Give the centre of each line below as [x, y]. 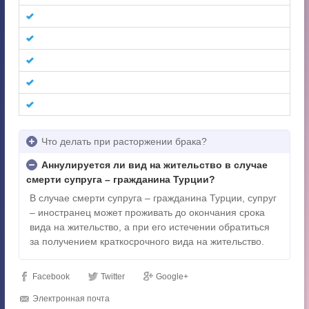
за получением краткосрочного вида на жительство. [147, 241]
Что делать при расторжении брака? [124, 141]
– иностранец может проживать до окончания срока [147, 212]
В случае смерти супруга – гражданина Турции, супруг [153, 198]
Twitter [113, 276]
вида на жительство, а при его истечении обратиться [150, 227]
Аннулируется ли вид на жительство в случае [154, 165]
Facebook [51, 276]
